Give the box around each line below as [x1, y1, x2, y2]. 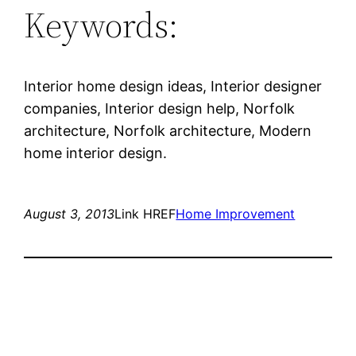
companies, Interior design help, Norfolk [24, 99, 296, 117]
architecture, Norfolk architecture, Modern [24, 122, 312, 139]
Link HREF [114, 205, 176, 222]
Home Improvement [176, 205, 296, 222]
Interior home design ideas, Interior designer [24, 77, 323, 95]
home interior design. [24, 144, 168, 161]
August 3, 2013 [24, 205, 115, 222]
